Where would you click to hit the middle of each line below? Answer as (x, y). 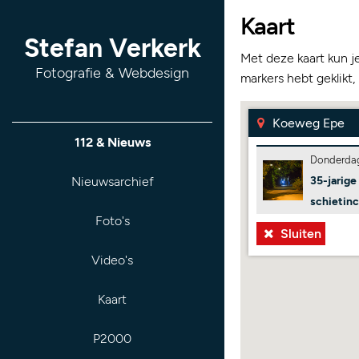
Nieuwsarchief (112, 182)
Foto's (112, 221)
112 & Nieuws (112, 142)
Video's (112, 260)
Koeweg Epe (307, 123)
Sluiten (299, 234)
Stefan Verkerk (112, 48)
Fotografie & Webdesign (112, 73)
